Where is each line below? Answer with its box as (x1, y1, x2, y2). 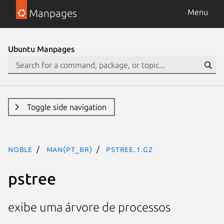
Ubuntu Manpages (8, 44, 74, 53)
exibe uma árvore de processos (8, 200, 170, 214)
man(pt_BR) (46, 144, 92, 153)
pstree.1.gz (106, 144, 153, 153)
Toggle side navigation (26, 102, 106, 111)
